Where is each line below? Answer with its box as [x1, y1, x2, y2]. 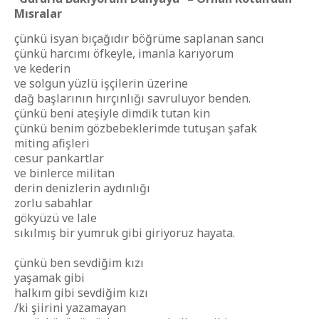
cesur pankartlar [14, 150, 104, 166]
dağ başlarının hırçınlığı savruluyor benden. [14, 90, 251, 106]
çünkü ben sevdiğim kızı [14, 255, 144, 271]
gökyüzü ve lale [14, 210, 97, 226]
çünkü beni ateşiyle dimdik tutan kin [14, 105, 210, 121]
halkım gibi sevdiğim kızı [14, 285, 148, 300]
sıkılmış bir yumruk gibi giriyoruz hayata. [14, 225, 235, 241]
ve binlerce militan [14, 165, 115, 181]
